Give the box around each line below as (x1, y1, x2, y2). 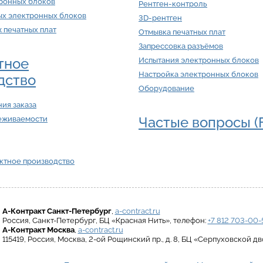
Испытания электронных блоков (139, 56, 259, 65)
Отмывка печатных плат (139, 28, 225, 37)
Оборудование (139, 84, 194, 93)
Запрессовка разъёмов (139, 42, 223, 51)
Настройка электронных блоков (139, 70, 258, 79)
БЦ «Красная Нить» (99, 216, 170, 225)
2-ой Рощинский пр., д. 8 (88, 235, 178, 244)
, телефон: (169, 216, 208, 225)
